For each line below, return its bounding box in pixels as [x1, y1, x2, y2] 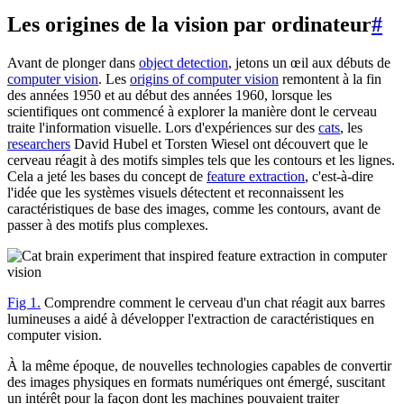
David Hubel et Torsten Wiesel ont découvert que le [70, 135, 368, 151]
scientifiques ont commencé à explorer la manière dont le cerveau [7, 103, 377, 119]
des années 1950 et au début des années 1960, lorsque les [7, 87, 332, 103]
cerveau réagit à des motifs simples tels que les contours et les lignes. [7, 151, 395, 168]
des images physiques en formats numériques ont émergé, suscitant [7, 373, 385, 390]
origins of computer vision [130, 70, 279, 87]
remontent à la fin [279, 70, 381, 87]
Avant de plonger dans [7, 54, 139, 70]
